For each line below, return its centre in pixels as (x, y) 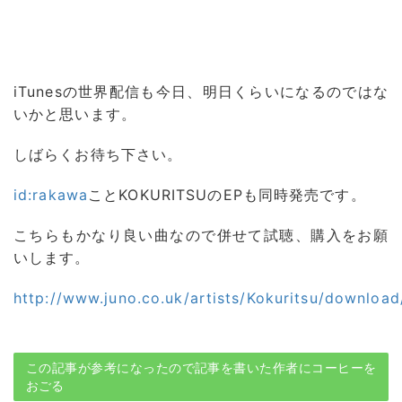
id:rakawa (51, 195)
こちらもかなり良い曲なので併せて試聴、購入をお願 (201, 235)
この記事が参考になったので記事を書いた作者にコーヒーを (201, 367)
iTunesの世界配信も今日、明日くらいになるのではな (201, 92)
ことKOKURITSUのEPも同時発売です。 (227, 195)
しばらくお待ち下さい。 (98, 154)
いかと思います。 (75, 114)
